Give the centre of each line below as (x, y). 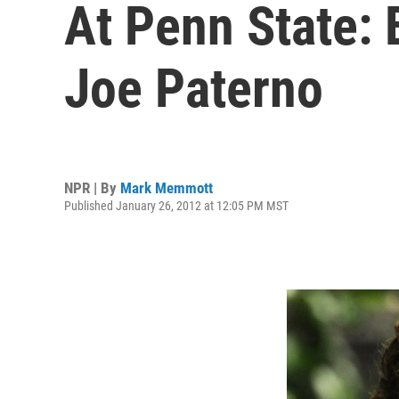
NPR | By (92, 187)
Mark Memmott (167, 187)
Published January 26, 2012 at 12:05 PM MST (176, 205)
